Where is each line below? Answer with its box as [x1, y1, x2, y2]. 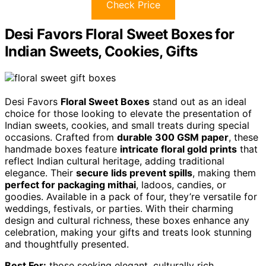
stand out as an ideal [150, 95, 246, 107]
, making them [192, 166, 256, 179]
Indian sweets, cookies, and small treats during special [5, 119, 249, 131]
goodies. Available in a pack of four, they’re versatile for [5, 190, 257, 202]
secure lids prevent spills [76, 166, 192, 179]
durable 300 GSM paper [117, 131, 229, 143]
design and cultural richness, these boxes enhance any [5, 214, 249, 226]
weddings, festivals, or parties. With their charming [5, 202, 233, 214]
